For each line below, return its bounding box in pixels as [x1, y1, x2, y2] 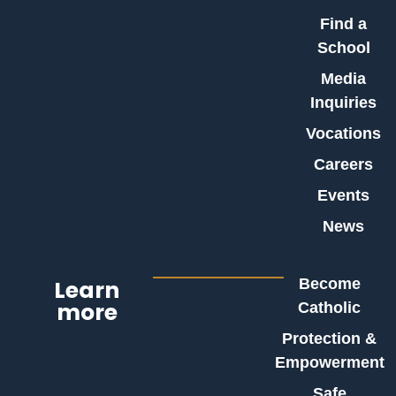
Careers [314, 156, 374, 173]
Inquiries [310, 94, 377, 111]
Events [317, 187, 370, 204]
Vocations [306, 125, 382, 142]
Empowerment [274, 354, 385, 371]
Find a [320, 15, 368, 33]
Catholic [298, 299, 362, 316]
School [316, 39, 370, 57]
